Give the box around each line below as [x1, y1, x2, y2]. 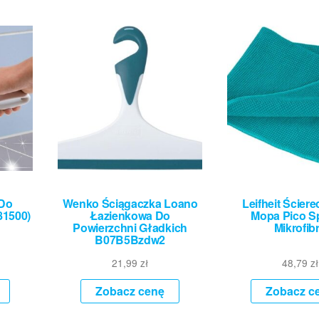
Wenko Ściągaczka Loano [62, 194, 198, 211]
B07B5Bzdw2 [95, 231, 166, 248]
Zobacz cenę [95, 282, 165, 299]
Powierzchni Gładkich [73, 219, 187, 236]
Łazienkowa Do [90, 206, 171, 224]
